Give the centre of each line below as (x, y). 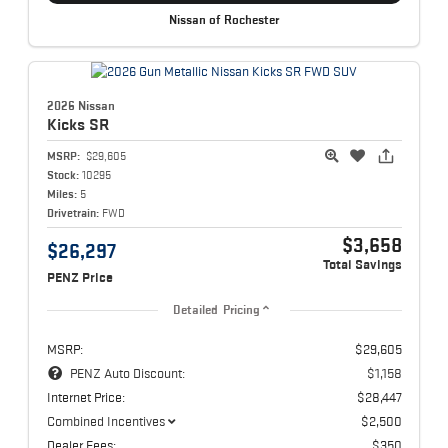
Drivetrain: (72, 212)
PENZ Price (79, 277)
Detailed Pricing (216, 309)
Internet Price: (85, 396)
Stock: (62, 174)
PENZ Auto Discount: (127, 372)
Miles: (61, 193)
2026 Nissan (80, 105)
